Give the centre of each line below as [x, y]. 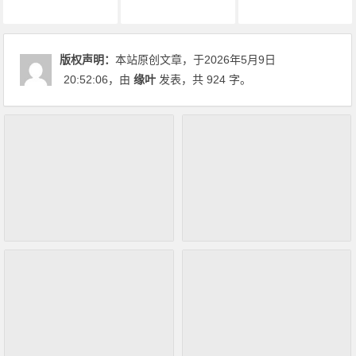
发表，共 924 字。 [204, 79]
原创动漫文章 [295, 10]
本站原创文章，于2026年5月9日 [196, 59]
